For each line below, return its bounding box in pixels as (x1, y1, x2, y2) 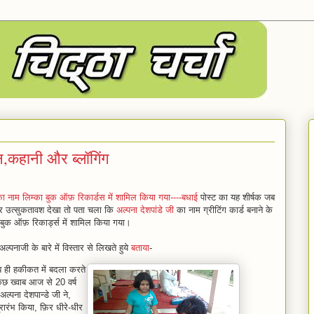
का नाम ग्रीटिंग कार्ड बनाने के (174, 205, 273, 215)
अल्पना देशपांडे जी (116, 205, 174, 215)
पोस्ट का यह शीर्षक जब (198, 192, 275, 203)
